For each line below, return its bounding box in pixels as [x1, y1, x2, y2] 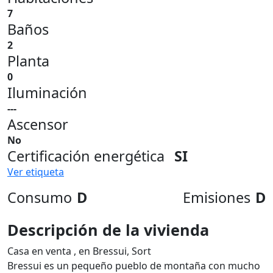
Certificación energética [7, 146, 165, 166]
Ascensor [7, 115, 68, 134]
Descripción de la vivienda [7, 219, 209, 240]
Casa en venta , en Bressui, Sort [7, 244, 151, 258]
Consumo [7, 188, 72, 207]
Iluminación [7, 83, 87, 102]
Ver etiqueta [7, 165, 64, 179]
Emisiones [183, 188, 250, 207]
